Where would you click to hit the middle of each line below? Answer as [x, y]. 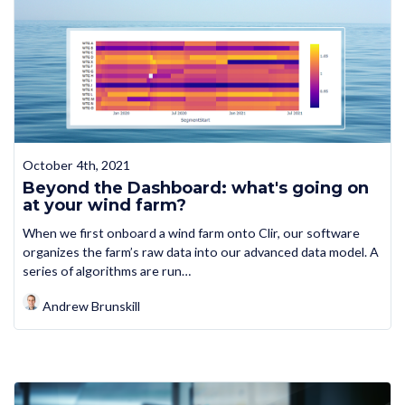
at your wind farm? [104, 206]
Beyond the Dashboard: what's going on [195, 188]
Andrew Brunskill [92, 306]
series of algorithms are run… [106, 270]
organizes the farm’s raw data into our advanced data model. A [200, 251]
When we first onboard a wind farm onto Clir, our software [191, 232]
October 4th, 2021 [76, 165]
